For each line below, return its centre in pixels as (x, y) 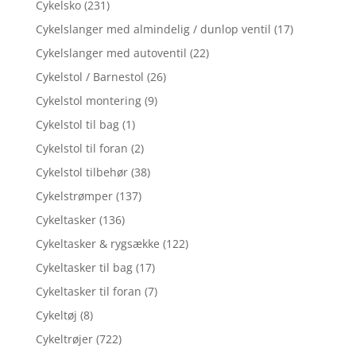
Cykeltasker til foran (88, 292)
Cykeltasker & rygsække (97, 244)
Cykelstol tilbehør (81, 172)
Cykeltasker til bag (84, 268)
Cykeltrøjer (64, 339)
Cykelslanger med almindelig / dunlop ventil (153, 29)
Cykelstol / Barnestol (89, 77)
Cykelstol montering (88, 101)
